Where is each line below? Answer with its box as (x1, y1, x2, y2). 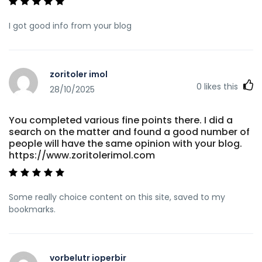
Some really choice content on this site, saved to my (9, 191, 225, 203)
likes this (202, 80, 240, 92)
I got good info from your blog (9, 19, 132, 32)
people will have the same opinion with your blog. (9, 136, 242, 150)
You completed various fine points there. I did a (9, 113, 233, 127)
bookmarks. (9, 203, 56, 215)
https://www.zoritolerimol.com (9, 148, 155, 162)
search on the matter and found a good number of (9, 125, 250, 139)
